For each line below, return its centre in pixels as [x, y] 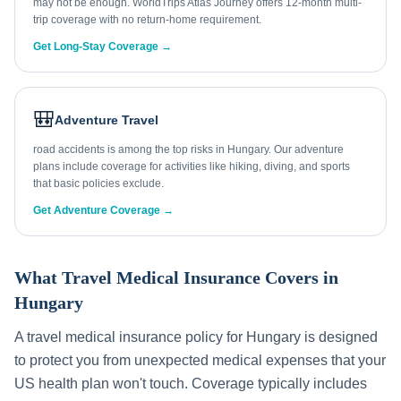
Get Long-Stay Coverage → [102, 47]
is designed [339, 337]
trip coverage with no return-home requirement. [147, 20]
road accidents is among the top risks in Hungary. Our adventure [188, 149]
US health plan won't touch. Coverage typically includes [191, 384]
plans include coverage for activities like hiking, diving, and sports [192, 166]
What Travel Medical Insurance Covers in [176, 277]
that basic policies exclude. [98, 183]
